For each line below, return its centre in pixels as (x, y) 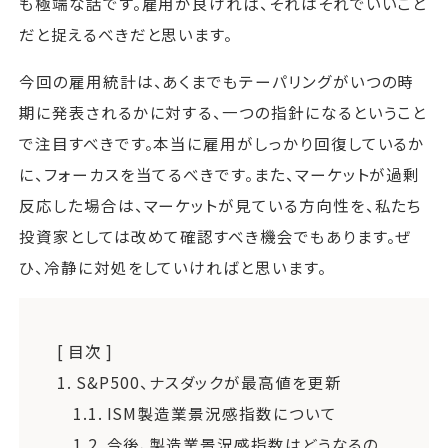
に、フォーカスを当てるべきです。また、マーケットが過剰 (220, 173)
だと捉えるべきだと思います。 (126, 34)
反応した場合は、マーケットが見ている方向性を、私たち (221, 204)
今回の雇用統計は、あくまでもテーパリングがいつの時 (217, 80)
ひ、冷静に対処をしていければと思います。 (173, 266)
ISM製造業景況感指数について (219, 413)
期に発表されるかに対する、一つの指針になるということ (223, 111)
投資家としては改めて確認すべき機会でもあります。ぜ (216, 235)
